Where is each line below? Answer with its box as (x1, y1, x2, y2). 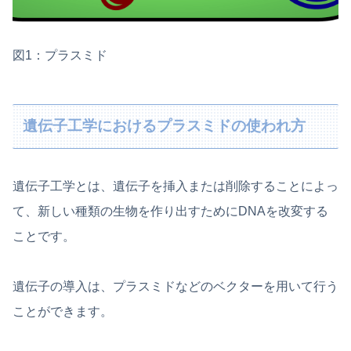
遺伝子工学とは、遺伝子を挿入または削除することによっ (13, 179, 338, 193)
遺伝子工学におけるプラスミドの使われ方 (23, 118, 306, 135)
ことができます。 (13, 304, 113, 318)
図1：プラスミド (13, 48, 107, 62)
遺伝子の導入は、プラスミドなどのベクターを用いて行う (13, 279, 338, 293)
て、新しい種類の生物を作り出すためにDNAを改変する (13, 204, 328, 218)
